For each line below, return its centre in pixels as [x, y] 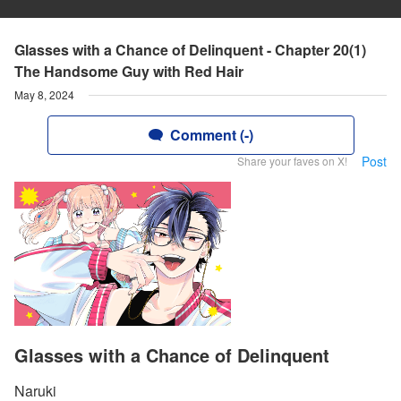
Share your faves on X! [292, 161]
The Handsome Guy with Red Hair [129, 71]
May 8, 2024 [44, 94]
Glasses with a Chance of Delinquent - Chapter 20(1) [190, 50]
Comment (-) [211, 135]
